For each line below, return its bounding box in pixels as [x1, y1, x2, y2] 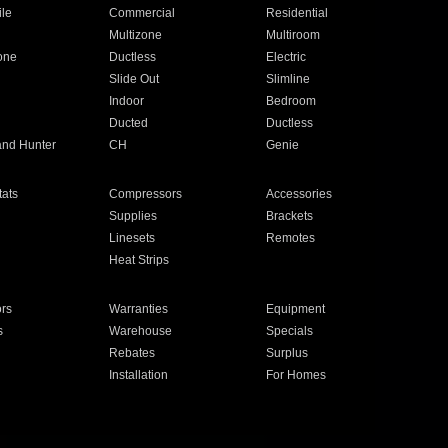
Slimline [266, 72, 311, 86]
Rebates [108, 346, 155, 360]
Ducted [108, 116, 148, 130]
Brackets [266, 209, 314, 223]
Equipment [266, 302, 326, 316]
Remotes [266, 231, 316, 245]
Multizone [108, 28, 162, 42]
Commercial [108, 6, 175, 20]
